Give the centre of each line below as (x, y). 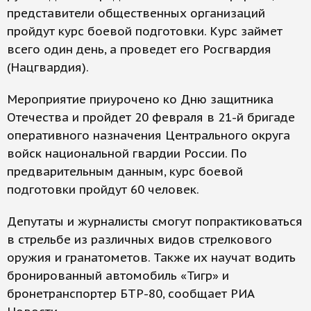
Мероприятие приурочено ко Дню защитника (140, 100)
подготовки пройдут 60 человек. (103, 190)
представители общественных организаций (136, 14)
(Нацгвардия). (48, 68)
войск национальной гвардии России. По (127, 154)
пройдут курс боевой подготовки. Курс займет (145, 32)
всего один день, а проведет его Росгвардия (139, 50)
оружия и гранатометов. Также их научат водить (151, 258)
